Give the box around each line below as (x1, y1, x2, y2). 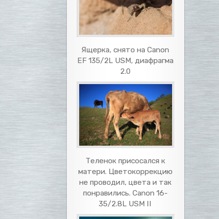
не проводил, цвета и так (79, 177, 172, 187)
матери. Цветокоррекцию (78, 167, 173, 176)
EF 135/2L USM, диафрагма (77, 55, 174, 65)
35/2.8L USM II (99, 199, 152, 209)
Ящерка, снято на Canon (81, 44, 170, 54)
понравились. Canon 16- (83, 188, 168, 198)
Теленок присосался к (86, 156, 165, 166)
